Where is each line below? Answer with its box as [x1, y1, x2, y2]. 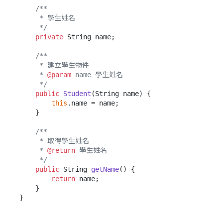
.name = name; [67, 99, 119, 107]
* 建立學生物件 [19, 61, 39, 69]
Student [63, 89, 91, 98]
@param [47, 70, 71, 79]
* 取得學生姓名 [19, 136, 39, 145]
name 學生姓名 [71, 70, 123, 79]
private [35, 32, 63, 41]
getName [91, 165, 119, 173]
